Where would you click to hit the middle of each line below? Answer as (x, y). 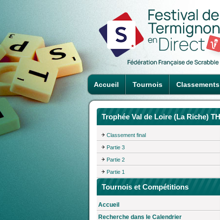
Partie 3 (116, 147)
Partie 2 (116, 159)
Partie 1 (116, 172)
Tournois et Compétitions (145, 187)
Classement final (126, 135)
